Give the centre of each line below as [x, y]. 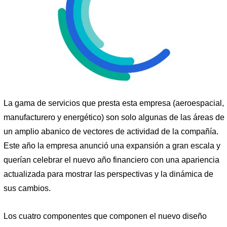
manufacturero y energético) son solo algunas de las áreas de [114, 117]
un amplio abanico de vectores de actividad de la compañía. [111, 131]
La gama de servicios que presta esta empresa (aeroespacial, [114, 103]
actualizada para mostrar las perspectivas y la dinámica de [108, 174]
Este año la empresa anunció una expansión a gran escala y [112, 145]
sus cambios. [27, 188]
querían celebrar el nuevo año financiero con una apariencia [111, 160]
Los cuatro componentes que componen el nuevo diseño [105, 216]
